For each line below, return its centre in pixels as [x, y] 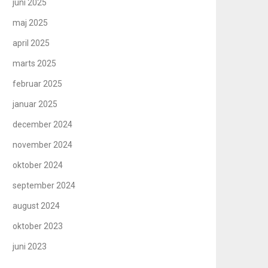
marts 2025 [35, 63]
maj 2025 [31, 22]
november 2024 [43, 144]
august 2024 [36, 205]
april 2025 [31, 43]
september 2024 [44, 185]
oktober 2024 [38, 165]
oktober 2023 [38, 226]
